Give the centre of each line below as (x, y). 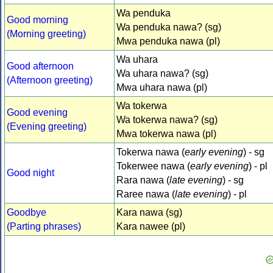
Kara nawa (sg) (149, 213)
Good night (30, 173)
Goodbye (27, 213)
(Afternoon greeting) (50, 80)
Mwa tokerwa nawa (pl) (166, 134)
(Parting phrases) (44, 227)
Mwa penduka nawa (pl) (168, 41)
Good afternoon (40, 66)
